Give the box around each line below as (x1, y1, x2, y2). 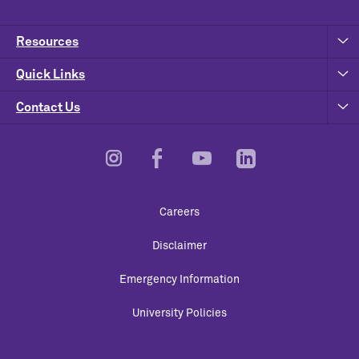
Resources (16, 35, 79, 48)
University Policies (132, 308, 227, 320)
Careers (159, 207, 200, 219)
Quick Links (16, 68, 85, 81)
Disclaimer (152, 240, 207, 252)
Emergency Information (119, 274, 240, 286)
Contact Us (16, 101, 80, 114)
